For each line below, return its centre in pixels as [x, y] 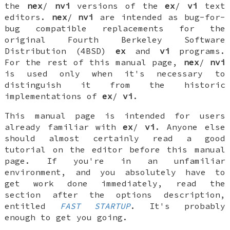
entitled [32, 206]
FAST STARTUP [95, 206]
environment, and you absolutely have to [115, 172]
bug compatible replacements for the [115, 28]
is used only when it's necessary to [115, 73]
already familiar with [64, 127]
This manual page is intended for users [115, 115]
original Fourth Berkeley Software [115, 39]
